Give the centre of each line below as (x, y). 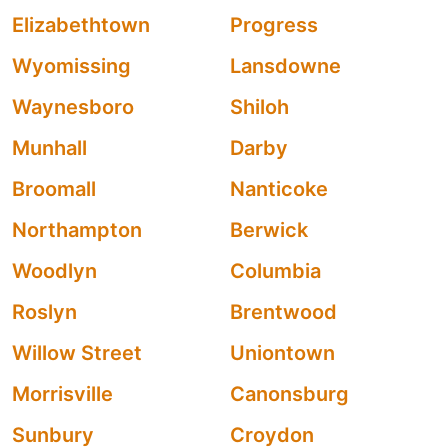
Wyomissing (71, 66)
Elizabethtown (81, 25)
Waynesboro (73, 107)
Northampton (77, 230)
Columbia (275, 271)
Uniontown (282, 353)
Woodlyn (54, 271)
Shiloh (259, 107)
